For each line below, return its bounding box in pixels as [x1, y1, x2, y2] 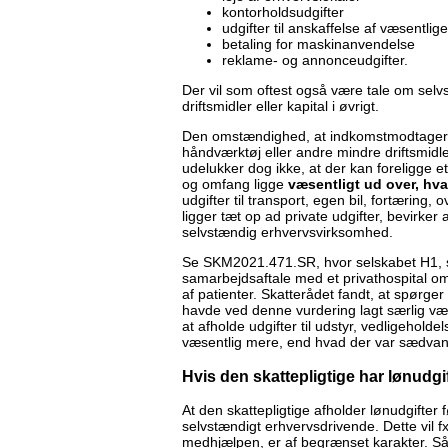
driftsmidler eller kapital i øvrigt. [182, 98, 379, 115]
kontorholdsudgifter [222, 4, 344, 21]
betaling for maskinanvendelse [222, 36, 415, 53]
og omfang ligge [182, 176, 288, 193]
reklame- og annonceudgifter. [222, 52, 408, 69]
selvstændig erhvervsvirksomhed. [182, 224, 393, 241]
